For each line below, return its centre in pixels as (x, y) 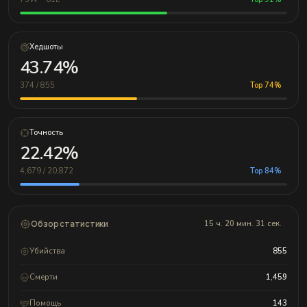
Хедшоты (46, 47)
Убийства (47, 251)
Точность (46, 133)
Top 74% (266, 86)
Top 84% (266, 171)
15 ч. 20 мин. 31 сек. (243, 224)
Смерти (44, 277)
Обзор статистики (70, 224)
